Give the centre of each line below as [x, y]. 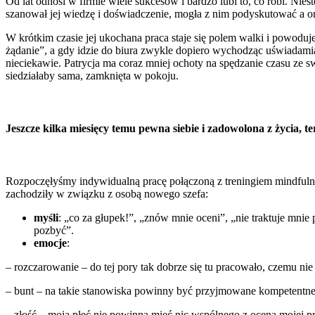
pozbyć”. [54, 230]
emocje [50, 243]
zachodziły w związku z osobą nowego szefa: [107, 194]
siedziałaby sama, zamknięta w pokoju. [92, 76]
